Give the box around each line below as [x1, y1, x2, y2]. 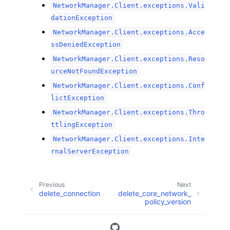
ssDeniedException [51, 41, 121, 48]
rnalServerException [51, 147, 129, 155]
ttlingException [51, 121, 113, 128]
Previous [39, 181, 65, 188]
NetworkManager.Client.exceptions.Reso [52, 55, 205, 63]
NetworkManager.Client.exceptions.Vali [52, 2, 205, 9]
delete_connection [39, 188, 100, 198]
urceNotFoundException [51, 67, 138, 75]
